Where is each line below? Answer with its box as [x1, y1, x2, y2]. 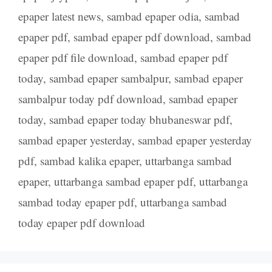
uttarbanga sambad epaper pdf [54, 173, 193, 189]
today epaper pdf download [18, 214, 145, 230]
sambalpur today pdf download [18, 90, 163, 106]
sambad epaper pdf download [73, 29, 210, 44]
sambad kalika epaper [40, 152, 139, 168]
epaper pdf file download [18, 49, 134, 65]
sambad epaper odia [107, 8, 199, 24]
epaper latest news [18, 8, 101, 24]
